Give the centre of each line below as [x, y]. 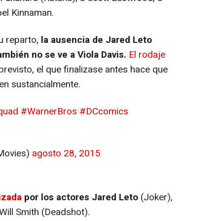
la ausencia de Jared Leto [96, 40]
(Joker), [155, 197]
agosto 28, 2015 [66, 153]
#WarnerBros [49, 111]
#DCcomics [104, 111]
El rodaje [147, 55]
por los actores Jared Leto [80, 197]
